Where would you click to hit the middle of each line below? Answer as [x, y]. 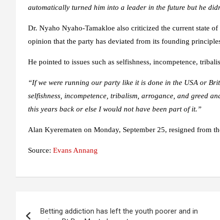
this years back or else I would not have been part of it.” [115, 109]
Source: [41, 151]
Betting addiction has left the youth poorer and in [119, 211]
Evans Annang [75, 151]
